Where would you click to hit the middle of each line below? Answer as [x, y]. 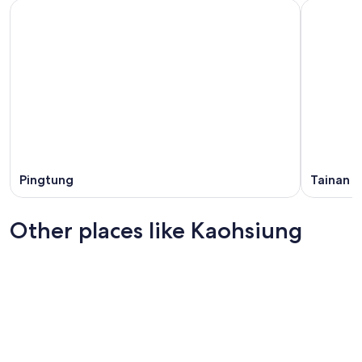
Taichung [35, 260]
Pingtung [46, 179]
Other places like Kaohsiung [156, 230]
